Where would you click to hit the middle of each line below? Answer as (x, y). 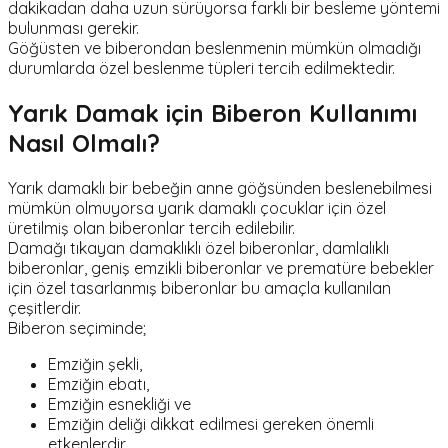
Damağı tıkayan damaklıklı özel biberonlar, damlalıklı (198, 248)
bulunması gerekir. (73, 28)
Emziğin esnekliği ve (119, 404)
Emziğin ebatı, (98, 384)
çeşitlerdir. (44, 308)
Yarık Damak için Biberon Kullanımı (212, 113)
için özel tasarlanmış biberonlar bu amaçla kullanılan (199, 288)
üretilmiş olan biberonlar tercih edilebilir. (151, 228)
